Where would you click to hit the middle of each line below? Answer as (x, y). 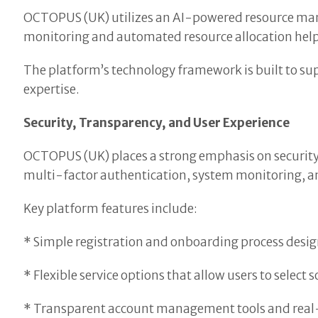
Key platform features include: (111, 208)
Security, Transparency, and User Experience (157, 122)
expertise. (52, 89)
